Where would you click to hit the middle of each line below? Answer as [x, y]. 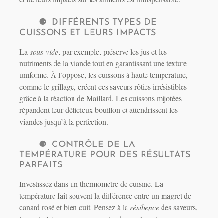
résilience [145, 207]
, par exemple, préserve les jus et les [113, 52]
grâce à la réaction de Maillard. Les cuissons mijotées [100, 98]
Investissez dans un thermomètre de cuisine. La [91, 184]
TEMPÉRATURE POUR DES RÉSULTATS [105, 155]
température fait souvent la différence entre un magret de [105, 196]
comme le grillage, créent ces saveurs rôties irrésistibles [103, 87]
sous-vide [44, 52]
